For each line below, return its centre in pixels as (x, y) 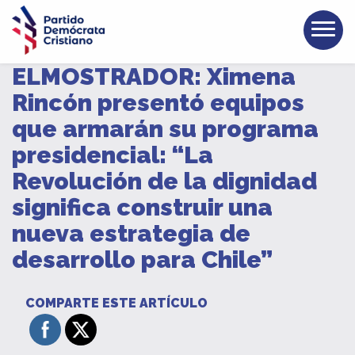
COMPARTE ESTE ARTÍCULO (116, 303)
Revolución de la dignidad (164, 181)
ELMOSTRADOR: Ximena (154, 76)
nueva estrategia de (131, 233)
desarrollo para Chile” (142, 260)
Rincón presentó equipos (158, 103)
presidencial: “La (113, 155)
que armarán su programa (165, 129)
